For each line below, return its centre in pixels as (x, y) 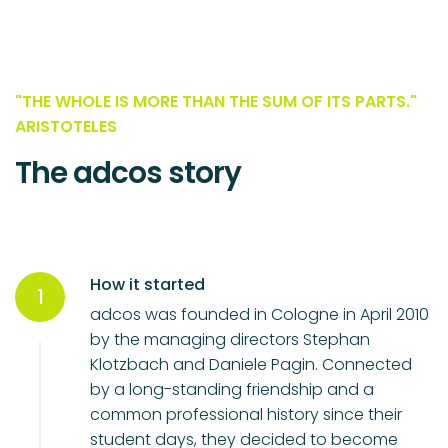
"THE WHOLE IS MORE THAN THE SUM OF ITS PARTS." (216, 102)
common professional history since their (246, 415)
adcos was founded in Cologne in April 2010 (259, 315)
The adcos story (128, 173)
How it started (147, 285)
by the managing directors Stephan (230, 340)
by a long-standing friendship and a (232, 390)
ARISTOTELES (66, 127)
